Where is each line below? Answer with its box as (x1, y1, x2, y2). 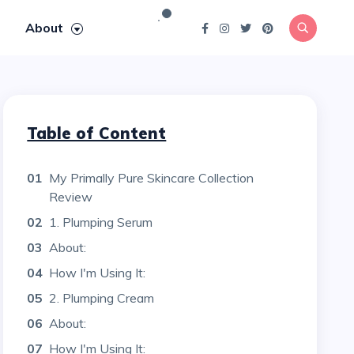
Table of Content (27, 123, 167, 143)
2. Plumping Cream (49, 290, 155, 306)
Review (49, 189, 93, 205)
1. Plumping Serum (49, 214, 153, 230)
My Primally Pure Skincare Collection (49, 170, 254, 186)
